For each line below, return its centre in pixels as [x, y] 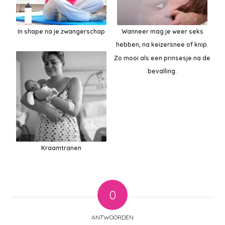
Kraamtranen [61, 148]
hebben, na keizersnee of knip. [162, 44]
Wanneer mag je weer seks [162, 31]
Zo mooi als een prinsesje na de [162, 58]
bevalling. [162, 71]
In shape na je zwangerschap [61, 31]
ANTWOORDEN [113, 217]
